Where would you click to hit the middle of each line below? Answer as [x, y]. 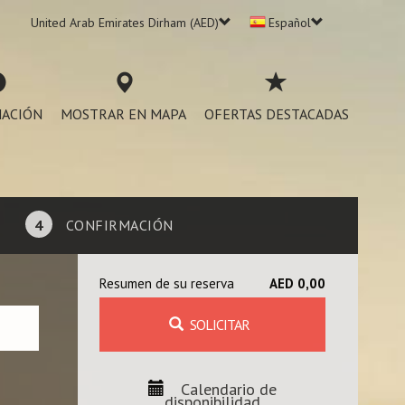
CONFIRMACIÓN [119, 225]
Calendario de [229, 389]
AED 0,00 [297, 283]
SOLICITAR [219, 325]
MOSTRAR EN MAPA [123, 114]
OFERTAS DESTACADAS [277, 114]
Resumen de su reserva [167, 283]
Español [290, 23]
